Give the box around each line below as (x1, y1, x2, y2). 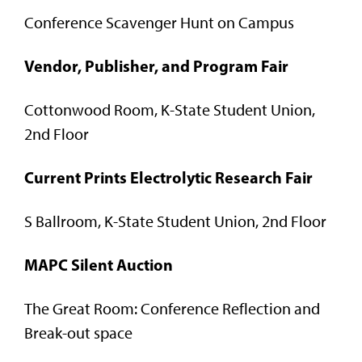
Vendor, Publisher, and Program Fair (24, 55, 288, 76)
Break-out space (24, 322, 133, 343)
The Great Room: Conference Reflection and (24, 298, 320, 318)
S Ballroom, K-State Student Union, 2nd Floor (24, 211, 326, 231)
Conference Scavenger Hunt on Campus (24, 12, 294, 32)
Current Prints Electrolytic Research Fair (24, 166, 313, 187)
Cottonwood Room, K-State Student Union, (24, 99, 315, 120)
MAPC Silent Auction (24, 254, 173, 275)
